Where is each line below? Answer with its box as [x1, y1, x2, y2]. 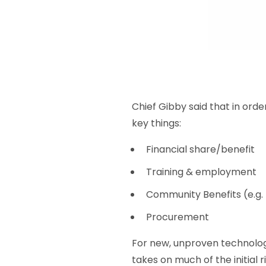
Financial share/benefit [146, 142, 255, 157]
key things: [132, 116, 181, 131]
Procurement [146, 210, 209, 224]
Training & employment [146, 165, 256, 179]
